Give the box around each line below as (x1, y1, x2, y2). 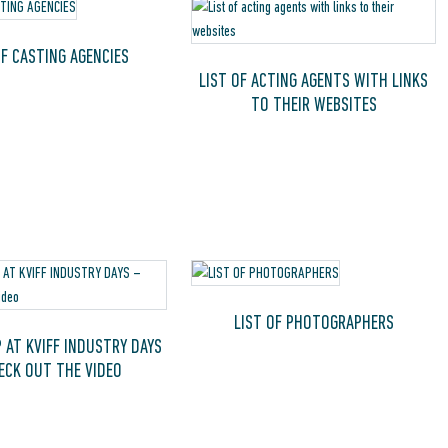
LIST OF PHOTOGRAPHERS (233, 311, 394, 334)
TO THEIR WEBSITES (250, 93, 377, 115)
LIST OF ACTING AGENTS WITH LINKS (199, 69, 429, 91)
